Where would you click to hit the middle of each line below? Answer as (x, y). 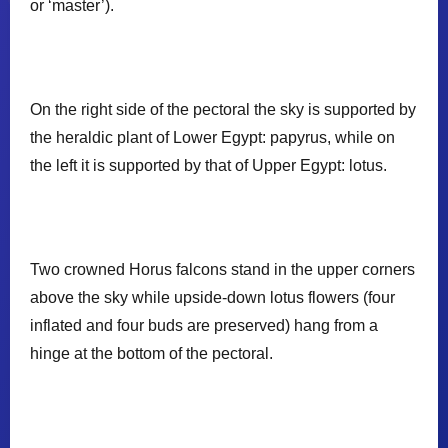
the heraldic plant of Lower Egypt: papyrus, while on (212, 137)
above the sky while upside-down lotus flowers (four (212, 297)
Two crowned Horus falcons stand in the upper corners (222, 269)
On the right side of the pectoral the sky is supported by (223, 109)
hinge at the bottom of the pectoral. (151, 353)
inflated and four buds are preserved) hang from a (204, 325)
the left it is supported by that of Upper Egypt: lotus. (208, 165)
